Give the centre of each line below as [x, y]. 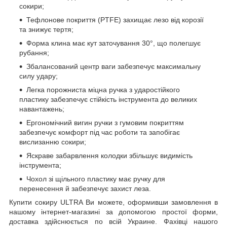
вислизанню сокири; [53, 142]
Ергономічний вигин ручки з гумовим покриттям [105, 122]
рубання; [34, 52]
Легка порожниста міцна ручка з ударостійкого [103, 89]
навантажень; [42, 109]
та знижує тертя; [46, 29]
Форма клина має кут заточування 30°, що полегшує [113, 43]
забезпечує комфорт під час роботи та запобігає [100, 132]
